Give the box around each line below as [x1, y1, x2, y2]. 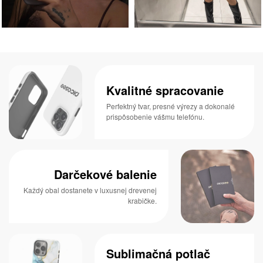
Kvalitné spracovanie [106, 81, 224, 99]
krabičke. [127, 195, 157, 206]
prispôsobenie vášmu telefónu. [106, 111, 205, 122]
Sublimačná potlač [106, 244, 211, 262]
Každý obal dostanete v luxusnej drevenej [23, 185, 157, 195]
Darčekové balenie [53, 166, 157, 183]
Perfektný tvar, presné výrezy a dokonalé [106, 100, 235, 111]
